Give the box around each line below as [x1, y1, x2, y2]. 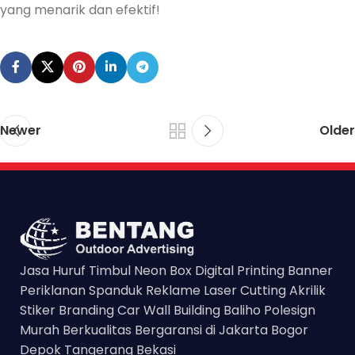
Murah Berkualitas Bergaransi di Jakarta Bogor [20, 320, 308, 339]
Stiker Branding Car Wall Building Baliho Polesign [20, 300, 315, 319]
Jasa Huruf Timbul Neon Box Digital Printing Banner [20, 261, 333, 280]
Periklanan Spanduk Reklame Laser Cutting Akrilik [20, 281, 326, 300]
